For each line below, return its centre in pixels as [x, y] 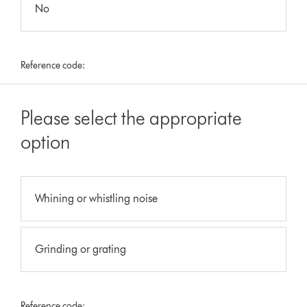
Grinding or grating [81, 249]
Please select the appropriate [132, 118]
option [46, 142]
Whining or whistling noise [97, 199]
